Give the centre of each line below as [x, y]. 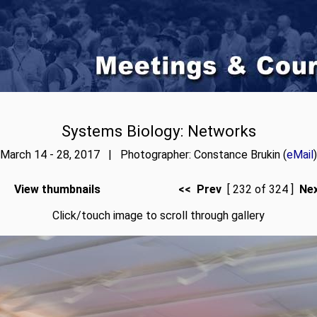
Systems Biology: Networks [158, 131]
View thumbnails [57, 189]
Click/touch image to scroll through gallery [158, 215]
